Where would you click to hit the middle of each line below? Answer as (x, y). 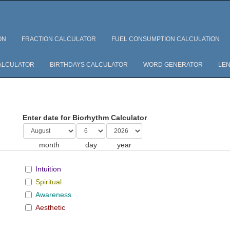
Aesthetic (51, 207)
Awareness (54, 195)
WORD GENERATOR (173, 65)
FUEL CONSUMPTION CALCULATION (166, 39)
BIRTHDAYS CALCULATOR (89, 65)
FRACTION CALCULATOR (59, 39)
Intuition (49, 169)
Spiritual (49, 182)
